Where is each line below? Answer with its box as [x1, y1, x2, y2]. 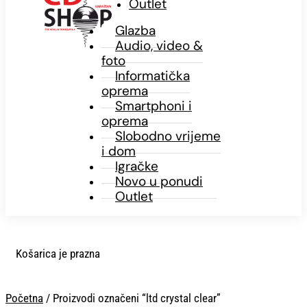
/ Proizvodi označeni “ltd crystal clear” [43, 291, 221, 306]
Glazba [115, 22, 156, 40]
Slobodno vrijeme [115, 127, 221, 145]
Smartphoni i [115, 97, 192, 115]
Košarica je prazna [16, 247, 100, 261]
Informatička [115, 67, 190, 85]
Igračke [115, 158, 158, 175]
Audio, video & [115, 37, 203, 55]
